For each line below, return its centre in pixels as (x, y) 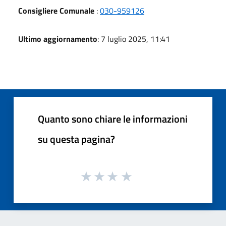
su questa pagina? (76, 139)
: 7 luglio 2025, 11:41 (134, 39)
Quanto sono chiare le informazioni (113, 119)
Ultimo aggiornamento (58, 39)
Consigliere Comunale (56, 10)
